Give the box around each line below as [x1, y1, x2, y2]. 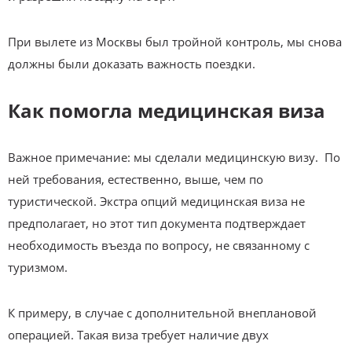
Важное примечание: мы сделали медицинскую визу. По [8, 148, 340, 165]
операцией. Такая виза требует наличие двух [8, 326, 269, 343]
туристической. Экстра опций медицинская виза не [8, 192, 305, 209]
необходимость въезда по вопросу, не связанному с [8, 236, 310, 253]
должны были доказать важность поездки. [8, 55, 255, 71]
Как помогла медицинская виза [8, 97, 325, 123]
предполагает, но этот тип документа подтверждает [8, 214, 306, 231]
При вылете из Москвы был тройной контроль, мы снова [8, 33, 342, 49]
